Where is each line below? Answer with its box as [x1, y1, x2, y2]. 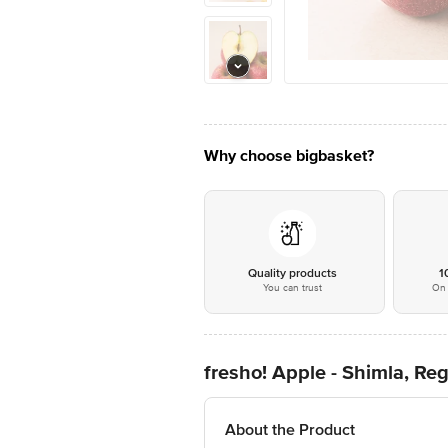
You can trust [262, 282, 322, 294]
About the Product [225, 420, 355, 440]
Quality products [247, 266, 337, 281]
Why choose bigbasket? [204, 146, 374, 166]
